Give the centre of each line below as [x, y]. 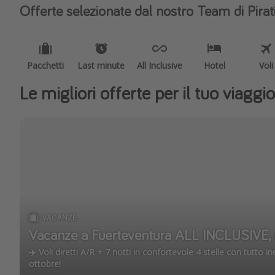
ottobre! [45, 264]
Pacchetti [45, 65]
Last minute [101, 65]
